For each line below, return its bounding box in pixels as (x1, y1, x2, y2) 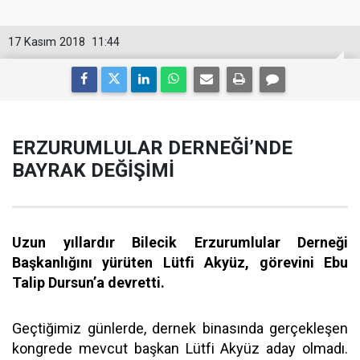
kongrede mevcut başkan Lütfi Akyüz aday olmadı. (12, 340, 348, 357)
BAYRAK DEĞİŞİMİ (12, 159, 174, 182)
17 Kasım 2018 (8, 35, 85, 49)
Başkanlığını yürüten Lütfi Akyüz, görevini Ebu (12, 254, 348, 271)
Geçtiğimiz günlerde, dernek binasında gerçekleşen (12, 320, 348, 337)
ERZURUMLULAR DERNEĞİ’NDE (12, 137, 292, 159)
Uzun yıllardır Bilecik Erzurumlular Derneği (12, 234, 348, 251)
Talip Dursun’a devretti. (12, 274, 165, 291)
